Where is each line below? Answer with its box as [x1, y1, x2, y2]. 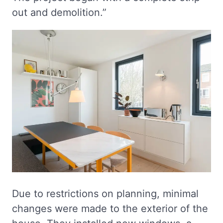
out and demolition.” [12, 6, 107, 18]
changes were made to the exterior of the [12, 202, 208, 215]
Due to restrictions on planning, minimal [12, 187, 199, 200]
